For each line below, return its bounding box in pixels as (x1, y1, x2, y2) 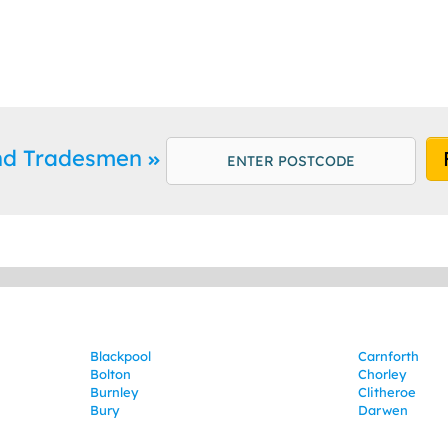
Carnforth (358, 348, 420, 365)
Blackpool (89, 348, 151, 365)
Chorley (358, 366, 408, 383)
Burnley (89, 384, 139, 401)
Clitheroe (358, 384, 417, 401)
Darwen (358, 402, 409, 419)
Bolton (89, 366, 131, 383)
